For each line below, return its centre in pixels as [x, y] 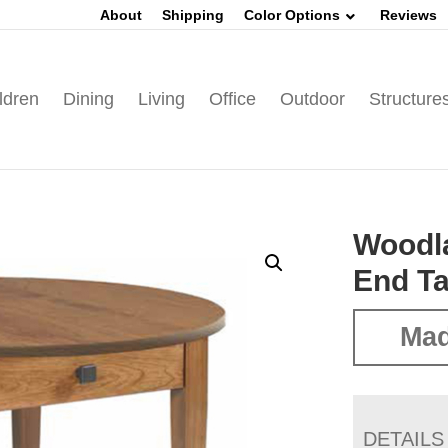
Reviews [408, 15]
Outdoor [312, 99]
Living [161, 99]
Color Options [292, 15]
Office [232, 99]
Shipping [193, 15]
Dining [88, 99]
